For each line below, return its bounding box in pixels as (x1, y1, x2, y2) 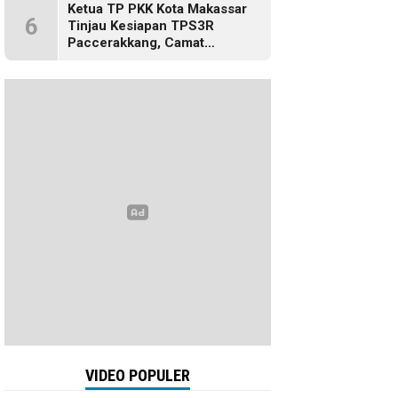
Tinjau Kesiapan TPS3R (68, 18, 214, 34)
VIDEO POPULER (85, 366, 190, 385)
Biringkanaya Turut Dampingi (68, 52, 248, 68)
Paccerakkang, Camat (68, 35, 204, 51)
